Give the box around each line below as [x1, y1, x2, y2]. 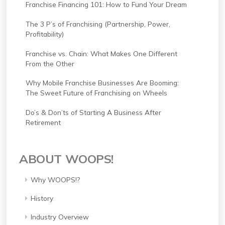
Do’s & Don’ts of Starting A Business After [25, 108, 161, 117]
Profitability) [25, 29, 64, 38]
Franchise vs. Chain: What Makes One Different [25, 49, 177, 58]
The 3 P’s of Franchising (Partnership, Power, [25, 19, 170, 28]
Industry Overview [30, 212, 89, 221]
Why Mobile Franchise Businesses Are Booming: [25, 78, 179, 87]
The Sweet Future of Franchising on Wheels [25, 88, 167, 97]
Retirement [25, 118, 61, 127]
